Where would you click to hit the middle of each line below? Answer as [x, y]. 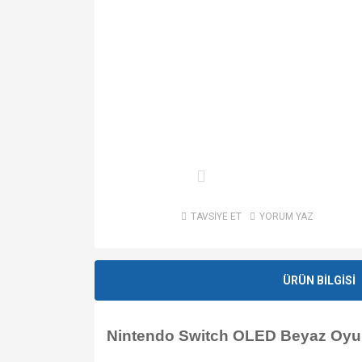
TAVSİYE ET [216, 217]
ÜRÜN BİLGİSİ [319, 280]
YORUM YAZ [286, 217]
